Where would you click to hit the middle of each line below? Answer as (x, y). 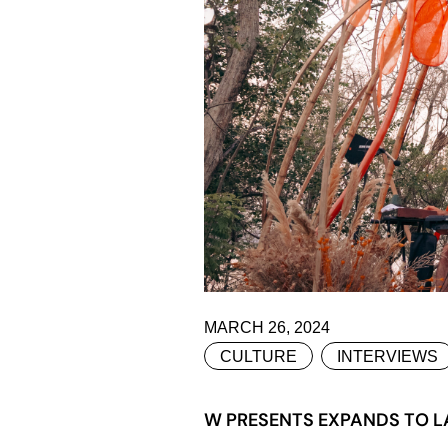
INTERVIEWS (387, 357)
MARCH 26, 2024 (267, 328)
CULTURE (258, 357)
